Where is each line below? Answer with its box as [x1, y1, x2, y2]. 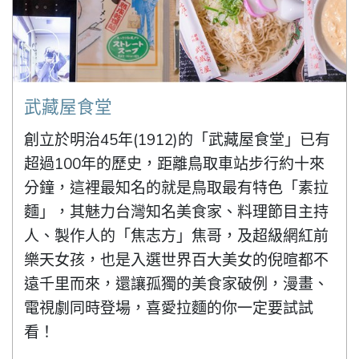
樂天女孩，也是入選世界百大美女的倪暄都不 [24, 250, 329, 272]
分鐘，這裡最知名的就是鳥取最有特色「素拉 [24, 178, 329, 200]
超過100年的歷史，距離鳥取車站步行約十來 [24, 154, 325, 175]
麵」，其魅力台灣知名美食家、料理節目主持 [24, 202, 329, 224]
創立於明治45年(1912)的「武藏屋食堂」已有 [24, 130, 331, 151]
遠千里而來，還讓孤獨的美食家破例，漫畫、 [24, 274, 329, 296]
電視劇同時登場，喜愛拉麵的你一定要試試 [24, 298, 314, 320]
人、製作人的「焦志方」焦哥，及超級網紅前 [24, 226, 329, 248]
